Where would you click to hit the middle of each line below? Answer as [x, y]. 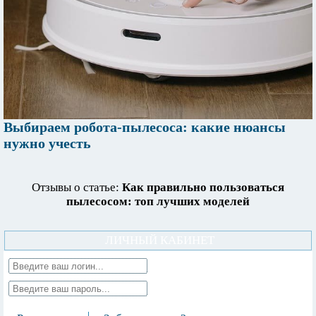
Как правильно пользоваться [203, 188]
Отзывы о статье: [77, 188]
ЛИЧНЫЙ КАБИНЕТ [160, 241]
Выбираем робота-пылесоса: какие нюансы [145, 127]
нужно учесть [47, 144]
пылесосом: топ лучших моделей [158, 202]
